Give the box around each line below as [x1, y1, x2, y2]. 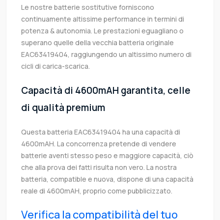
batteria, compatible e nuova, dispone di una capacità [21, 174, 193, 184]
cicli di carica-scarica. [21, 61, 90, 71]
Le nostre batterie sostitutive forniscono [21, 2, 154, 12]
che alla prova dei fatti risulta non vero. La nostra [21, 163, 177, 172]
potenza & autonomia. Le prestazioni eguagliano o [21, 26, 184, 36]
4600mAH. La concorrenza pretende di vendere [21, 139, 176, 149]
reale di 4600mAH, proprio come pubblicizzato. [21, 186, 172, 196]
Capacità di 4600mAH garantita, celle [21, 84, 191, 97]
